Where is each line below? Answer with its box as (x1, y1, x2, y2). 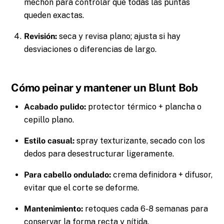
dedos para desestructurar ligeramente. (24, 148, 174, 158)
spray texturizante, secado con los (74, 135, 205, 145)
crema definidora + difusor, (111, 169, 212, 179)
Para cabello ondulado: (24, 169, 111, 179)
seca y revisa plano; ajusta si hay (57, 31, 180, 41)
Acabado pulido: (24, 101, 86, 111)
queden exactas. (24, 10, 84, 20)
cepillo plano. (24, 114, 74, 124)
